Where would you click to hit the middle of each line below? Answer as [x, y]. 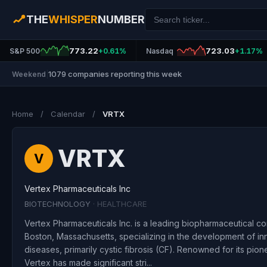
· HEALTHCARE [120, 204]
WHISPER [73, 19]
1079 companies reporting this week [115, 74]
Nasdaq [159, 51]
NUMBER [121, 19]
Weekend [29, 74]
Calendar [68, 114]
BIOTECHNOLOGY [59, 204]
